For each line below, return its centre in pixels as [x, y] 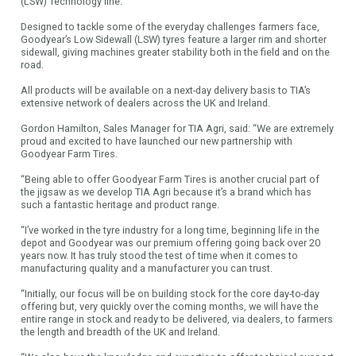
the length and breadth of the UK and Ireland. [121, 331]
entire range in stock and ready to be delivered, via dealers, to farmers [177, 319]
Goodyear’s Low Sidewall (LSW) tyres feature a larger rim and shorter [174, 39]
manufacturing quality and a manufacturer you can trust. [147, 268]
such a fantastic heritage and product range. [120, 204]
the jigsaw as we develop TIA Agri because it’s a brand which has [166, 192]
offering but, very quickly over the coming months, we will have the [170, 306]
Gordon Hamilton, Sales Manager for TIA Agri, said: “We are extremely [178, 128]
